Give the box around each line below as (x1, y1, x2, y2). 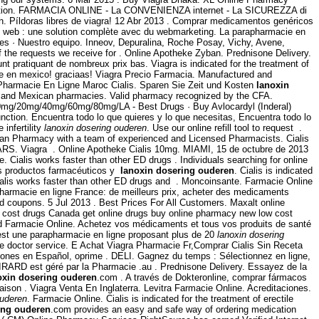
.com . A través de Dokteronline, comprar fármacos (97, 271, 307, 283)
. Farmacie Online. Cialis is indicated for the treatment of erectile (27, 293, 293, 304)
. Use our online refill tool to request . (147, 122, 302, 133)
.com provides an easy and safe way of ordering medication (51, 303, 296, 315)
